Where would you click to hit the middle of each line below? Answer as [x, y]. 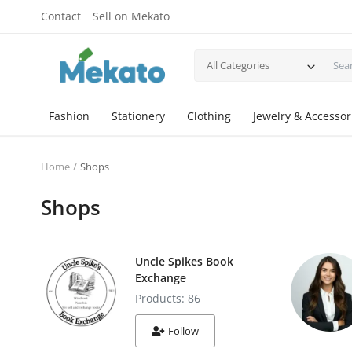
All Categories [238, 65]
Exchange [161, 278]
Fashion [69, 116]
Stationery [138, 116]
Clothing [209, 116]
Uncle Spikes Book [184, 261]
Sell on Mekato [131, 16]
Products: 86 [168, 298]
